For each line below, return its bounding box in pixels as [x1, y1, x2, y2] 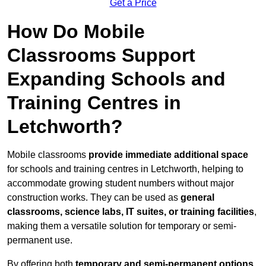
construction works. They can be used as [7, 192, 180, 203]
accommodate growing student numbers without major [7, 178, 234, 189]
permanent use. [7, 235, 72, 246]
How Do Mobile [7, 21, 145, 43]
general [180, 192, 214, 203]
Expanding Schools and [7, 68, 226, 90]
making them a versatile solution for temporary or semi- [7, 221, 236, 232]
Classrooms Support [7, 45, 195, 66]
